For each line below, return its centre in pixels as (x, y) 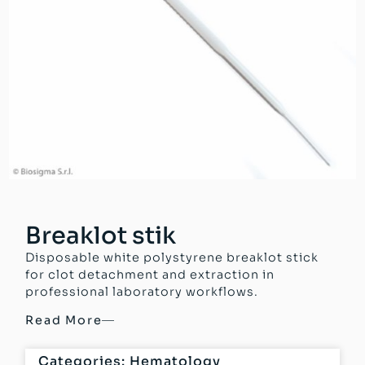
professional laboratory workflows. (142, 292)
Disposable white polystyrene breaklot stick (172, 258)
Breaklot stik (101, 236)
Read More (64, 321)
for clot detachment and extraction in (150, 275)
